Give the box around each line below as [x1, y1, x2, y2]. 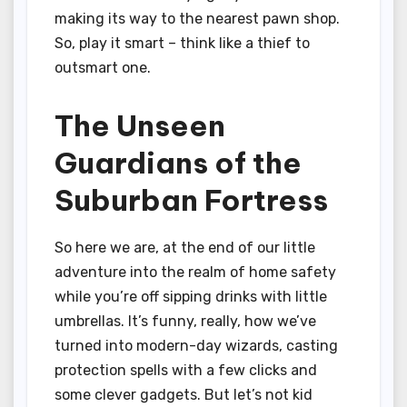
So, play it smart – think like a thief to [55, 35, 310, 53]
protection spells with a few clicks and [55, 362, 317, 380]
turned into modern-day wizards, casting [55, 337, 338, 355]
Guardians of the [55, 144, 302, 182]
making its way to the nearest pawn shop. [55, 10, 340, 28]
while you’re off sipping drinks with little [55, 288, 327, 306]
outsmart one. [55, 59, 151, 77]
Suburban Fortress [55, 182, 328, 219]
